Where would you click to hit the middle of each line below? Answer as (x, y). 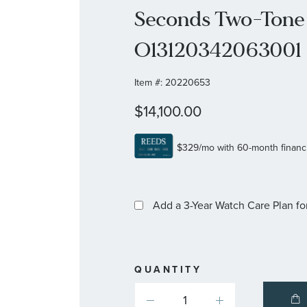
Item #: (149, 82)
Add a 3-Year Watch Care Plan (223, 206)
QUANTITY (168, 269)
